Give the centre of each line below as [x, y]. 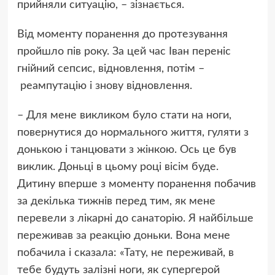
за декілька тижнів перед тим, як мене [116, 202]
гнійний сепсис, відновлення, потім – [110, 69]
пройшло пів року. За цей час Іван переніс [124, 52]
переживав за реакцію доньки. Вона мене [123, 236]
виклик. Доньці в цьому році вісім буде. [118, 167]
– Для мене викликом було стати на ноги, [124, 116]
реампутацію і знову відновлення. [104, 86]
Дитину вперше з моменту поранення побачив [136, 184]
